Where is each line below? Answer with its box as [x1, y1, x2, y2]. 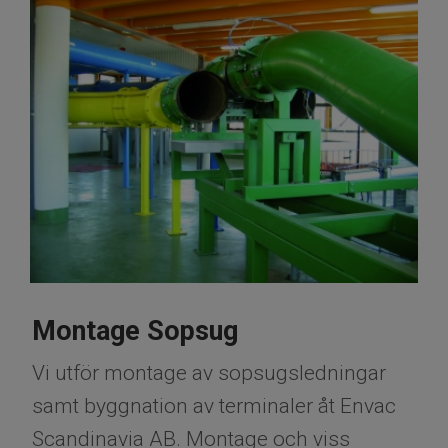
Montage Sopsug [32, 315, 238, 348]
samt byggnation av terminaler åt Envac [32, 394, 396, 419]
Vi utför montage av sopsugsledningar [32, 361, 386, 386]
